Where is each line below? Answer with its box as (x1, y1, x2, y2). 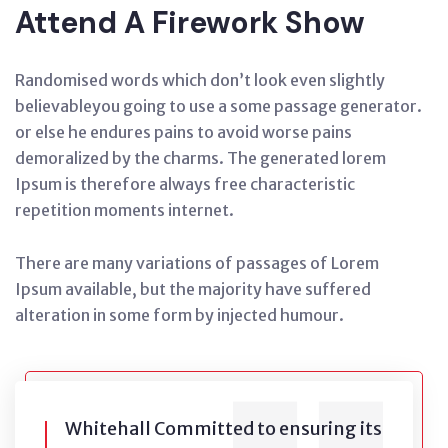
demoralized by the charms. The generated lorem (15, 148, 386, 169)
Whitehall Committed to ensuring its (65, 417, 382, 441)
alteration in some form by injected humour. (15, 305, 344, 326)
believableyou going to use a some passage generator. (15, 96, 422, 117)
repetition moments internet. (15, 200, 234, 221)
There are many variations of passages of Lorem (15, 253, 379, 274)
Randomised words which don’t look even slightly (15, 70, 385, 91)
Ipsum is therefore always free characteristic (15, 174, 355, 195)
